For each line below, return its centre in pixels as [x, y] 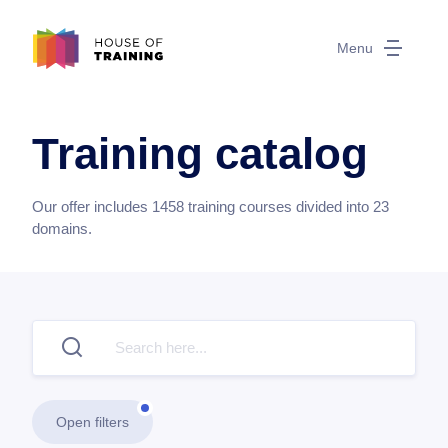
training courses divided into [278, 206]
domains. [62, 228]
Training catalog [200, 153]
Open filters [92, 421]
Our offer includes [92, 206]
